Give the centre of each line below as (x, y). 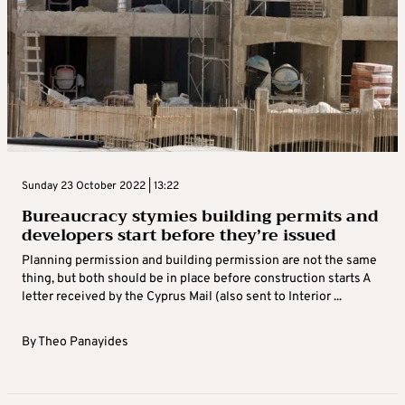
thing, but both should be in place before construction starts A (196, 278)
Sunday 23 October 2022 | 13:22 (100, 186)
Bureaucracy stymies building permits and (200, 216)
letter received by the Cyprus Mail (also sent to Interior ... (182, 297)
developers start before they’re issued (179, 235)
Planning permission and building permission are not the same (199, 260)
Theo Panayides (83, 342)
